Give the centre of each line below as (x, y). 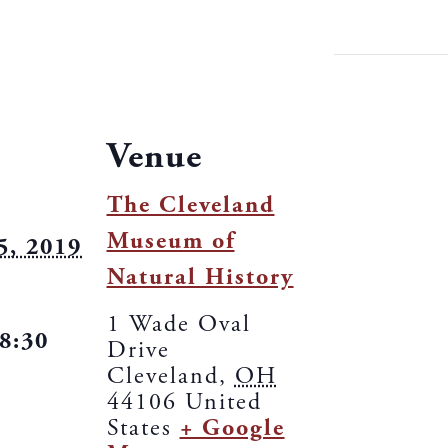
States (139, 428)
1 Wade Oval (178, 324)
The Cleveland (190, 205)
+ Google (232, 428)
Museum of (170, 241)
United (223, 402)
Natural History (200, 277)
